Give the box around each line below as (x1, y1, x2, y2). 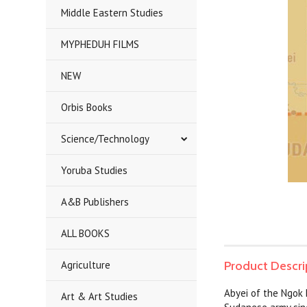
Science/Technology (61, 132, 150, 145)
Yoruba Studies (61, 164, 128, 177)
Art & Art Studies (61, 290, 138, 303)
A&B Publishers (61, 195, 130, 208)
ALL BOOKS (61, 227, 110, 240)
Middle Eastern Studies (61, 6, 164, 19)
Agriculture (61, 258, 111, 271)
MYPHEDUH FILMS (61, 38, 140, 51)
